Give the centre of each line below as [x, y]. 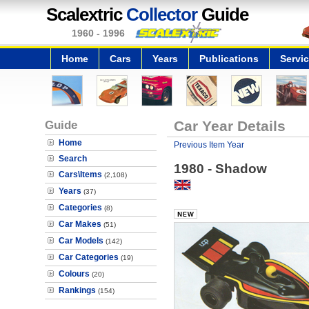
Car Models [81, 241]
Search [73, 159]
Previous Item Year [209, 145]
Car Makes [80, 224]
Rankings [77, 290]
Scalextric [86, 14]
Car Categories [89, 257]
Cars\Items [80, 175]
